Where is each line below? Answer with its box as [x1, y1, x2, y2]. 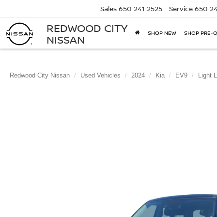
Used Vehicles [80, 72, 121, 79]
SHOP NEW [148, 29, 176, 37]
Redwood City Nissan [10, 72, 70, 79]
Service [169, 4, 193, 14]
